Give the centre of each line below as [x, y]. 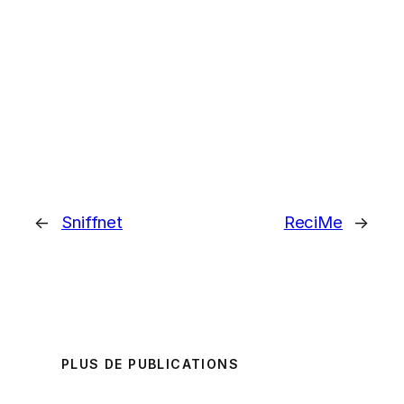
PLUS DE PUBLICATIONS [150, 364]
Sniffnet [92, 221]
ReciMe [313, 221]
